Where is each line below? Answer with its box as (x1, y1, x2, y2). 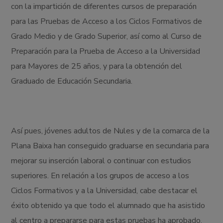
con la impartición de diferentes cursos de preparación (11, 1, 197, 12)
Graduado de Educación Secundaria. (11, 76, 133, 87)
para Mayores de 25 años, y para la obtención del (11, 61, 183, 72)
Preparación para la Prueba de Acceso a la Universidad (11, 46, 201, 57)
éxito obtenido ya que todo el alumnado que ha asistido (11, 200, 206, 212)
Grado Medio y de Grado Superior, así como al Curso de (11, 31, 202, 42)
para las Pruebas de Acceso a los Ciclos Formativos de (11, 16, 203, 27)
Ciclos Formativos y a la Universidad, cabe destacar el (11, 185, 198, 197)
